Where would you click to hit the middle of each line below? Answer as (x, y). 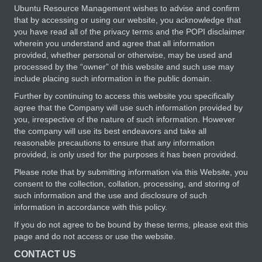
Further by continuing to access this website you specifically (124, 96)
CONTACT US (45, 254)
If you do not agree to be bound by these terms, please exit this (131, 225)
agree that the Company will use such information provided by (128, 108)
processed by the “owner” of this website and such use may (124, 67)
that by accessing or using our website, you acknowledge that (127, 20)
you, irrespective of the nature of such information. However (125, 120)
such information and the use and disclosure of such (111, 196)
